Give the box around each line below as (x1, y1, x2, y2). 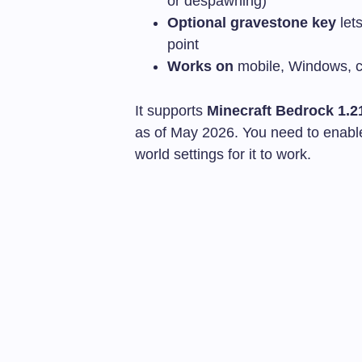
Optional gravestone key (167, 14, 336, 31)
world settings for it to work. (135, 145, 311, 162)
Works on (167, 57, 234, 74)
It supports (135, 102, 207, 119)
